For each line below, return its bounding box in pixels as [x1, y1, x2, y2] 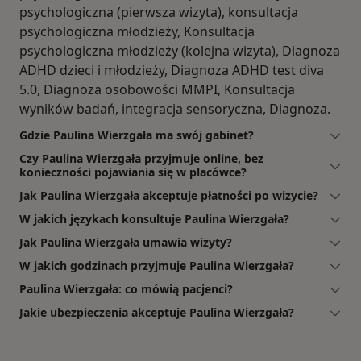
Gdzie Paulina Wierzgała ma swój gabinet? [19, 127, 254, 143]
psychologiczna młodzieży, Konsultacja [19, 22, 255, 40]
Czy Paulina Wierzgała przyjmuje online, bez [19, 150, 263, 166]
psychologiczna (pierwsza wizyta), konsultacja [19, 2, 298, 21]
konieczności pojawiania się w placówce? [19, 164, 247, 180]
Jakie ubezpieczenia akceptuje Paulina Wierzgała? [19, 304, 294, 320]
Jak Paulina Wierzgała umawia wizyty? [19, 234, 232, 250]
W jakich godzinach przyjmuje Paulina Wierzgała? [19, 257, 294, 273]
